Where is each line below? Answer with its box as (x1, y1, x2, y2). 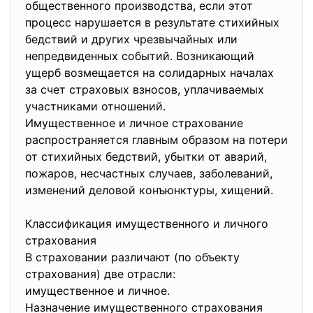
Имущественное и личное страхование (25, 116, 243, 130)
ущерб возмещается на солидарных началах (25, 66, 274, 80)
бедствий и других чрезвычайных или (25, 32, 238, 46)
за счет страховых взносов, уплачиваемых (25, 82, 264, 96)
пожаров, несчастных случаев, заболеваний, (25, 166, 272, 180)
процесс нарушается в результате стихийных (25, 15, 279, 29)
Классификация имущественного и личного (25, 217, 268, 231)
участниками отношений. (25, 99, 169, 113)
